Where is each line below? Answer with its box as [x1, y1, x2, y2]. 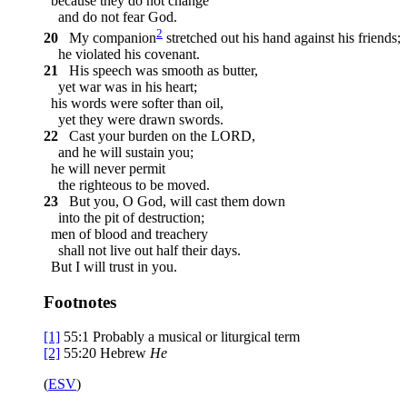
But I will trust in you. [44, 258, 177, 274]
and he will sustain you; [44, 144, 194, 160]
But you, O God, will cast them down [62, 193, 285, 209]
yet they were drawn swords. [44, 111, 223, 127]
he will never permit [44, 160, 165, 176]
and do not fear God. [44, 9, 177, 25]
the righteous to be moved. [44, 176, 210, 193]
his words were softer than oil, [44, 94, 223, 111]
